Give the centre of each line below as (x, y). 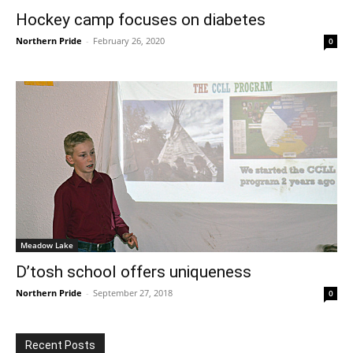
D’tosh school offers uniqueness (134, 272)
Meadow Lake (47, 245)
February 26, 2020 (129, 40)
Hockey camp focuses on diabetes (141, 19)
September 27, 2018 (133, 293)
